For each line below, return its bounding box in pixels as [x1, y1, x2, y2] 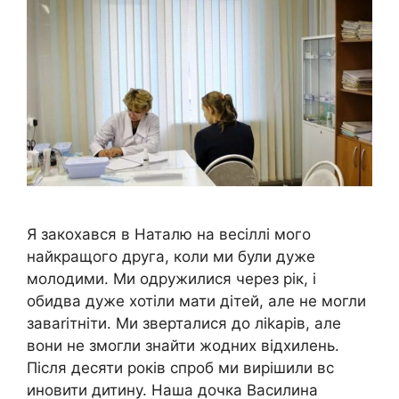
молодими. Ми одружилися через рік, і [27, 270, 316, 289]
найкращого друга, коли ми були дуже [27, 248, 315, 266]
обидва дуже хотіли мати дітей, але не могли [27, 292, 366, 311]
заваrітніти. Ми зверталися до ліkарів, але [27, 314, 341, 333]
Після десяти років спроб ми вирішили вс [27, 359, 334, 378]
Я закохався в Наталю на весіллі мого [27, 225, 311, 244]
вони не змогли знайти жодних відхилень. [27, 337, 339, 355]
